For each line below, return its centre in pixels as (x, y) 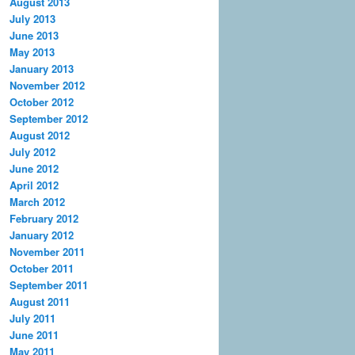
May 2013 (32, 52)
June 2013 (34, 35)
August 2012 (40, 135)
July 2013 (32, 18)
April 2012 (34, 185)
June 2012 (34, 168)
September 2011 (49, 284)
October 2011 (42, 268)
